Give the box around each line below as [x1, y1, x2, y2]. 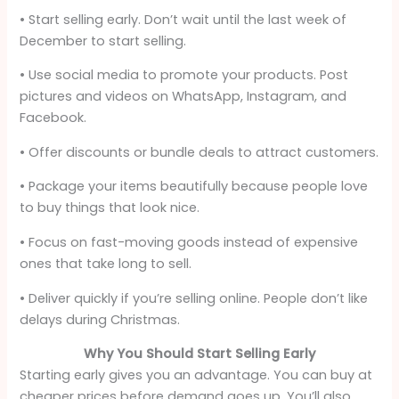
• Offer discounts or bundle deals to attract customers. [20, 142, 379, 161]
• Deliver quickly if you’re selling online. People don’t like [20, 289, 369, 307]
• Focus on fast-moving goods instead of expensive [20, 233, 359, 251]
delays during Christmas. [20, 310, 181, 329]
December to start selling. [20, 31, 187, 50]
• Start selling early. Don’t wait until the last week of [20, 10, 347, 28]
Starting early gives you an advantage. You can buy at [20, 366, 373, 385]
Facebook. [20, 109, 87, 127]
